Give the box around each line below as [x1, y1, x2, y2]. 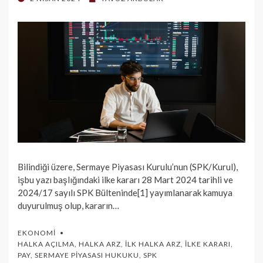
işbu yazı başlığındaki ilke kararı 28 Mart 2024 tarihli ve [18, 174, 233, 186]
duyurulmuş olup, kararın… [18, 200, 119, 211]
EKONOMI [18, 228, 56, 238]
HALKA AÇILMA [18, 240, 75, 249]
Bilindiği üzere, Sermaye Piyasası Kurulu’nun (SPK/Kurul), [18, 161, 238, 173]
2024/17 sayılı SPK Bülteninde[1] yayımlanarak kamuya [18, 187, 232, 198]
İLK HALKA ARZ [125, 240, 181, 249]
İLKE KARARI [185, 240, 231, 249]
